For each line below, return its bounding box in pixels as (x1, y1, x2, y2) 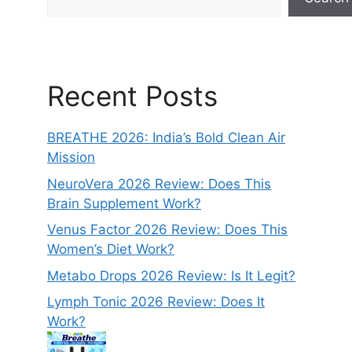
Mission (47, 149, 95, 166)
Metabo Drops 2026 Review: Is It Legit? (47, 267, 295, 284)
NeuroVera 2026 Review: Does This (47, 175, 271, 192)
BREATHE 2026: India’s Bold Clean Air (47, 130, 285, 146)
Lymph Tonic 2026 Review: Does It (47, 294, 265, 310)
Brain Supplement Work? (47, 195, 201, 211)
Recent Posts (47, 79, 218, 113)
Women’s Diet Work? (47, 241, 174, 258)
